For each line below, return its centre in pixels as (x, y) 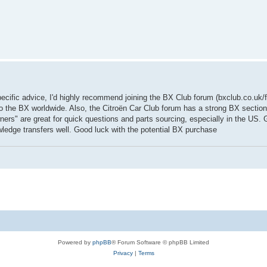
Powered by (75, 242)
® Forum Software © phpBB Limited (160, 242)
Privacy (123, 253)
